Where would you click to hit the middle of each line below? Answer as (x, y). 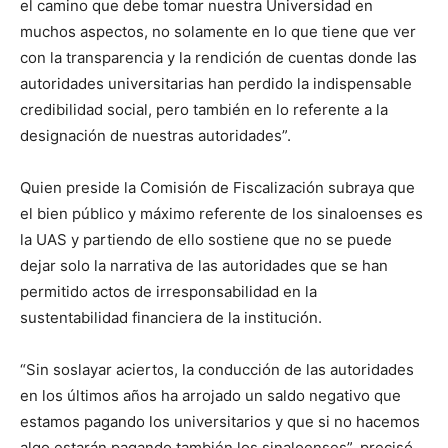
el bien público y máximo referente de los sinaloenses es (221, 214)
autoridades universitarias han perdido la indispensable (216, 84)
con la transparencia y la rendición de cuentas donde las (218, 58)
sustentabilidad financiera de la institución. (171, 318)
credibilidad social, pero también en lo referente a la (204, 110)
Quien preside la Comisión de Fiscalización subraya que (217, 188)
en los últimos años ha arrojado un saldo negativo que (210, 396)
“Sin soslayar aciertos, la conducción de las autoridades (217, 370)
